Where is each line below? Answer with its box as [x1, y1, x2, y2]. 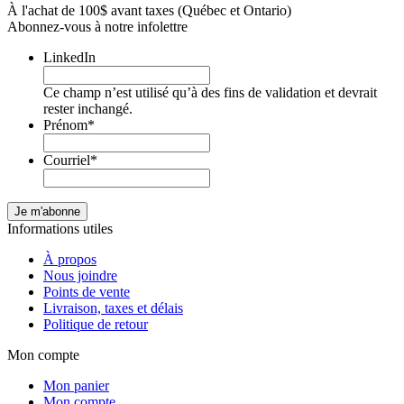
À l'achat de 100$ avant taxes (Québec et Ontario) [7, 2, 291, 18]
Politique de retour [43, 316, 148, 332]
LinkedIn [43, 49, 96, 65]
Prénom [43, 116, 87, 133]
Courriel [43, 151, 90, 168]
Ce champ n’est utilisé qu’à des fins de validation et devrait [43, 84, 377, 100]
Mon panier [43, 377, 109, 393]
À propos [43, 251, 96, 267]
